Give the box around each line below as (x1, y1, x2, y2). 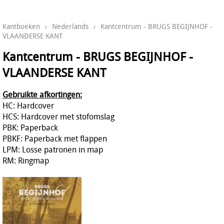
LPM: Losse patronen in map (2, 143, 103, 155)
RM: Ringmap (2, 154, 49, 166)
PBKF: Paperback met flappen (2, 132, 107, 144)
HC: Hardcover (2, 99, 54, 111)
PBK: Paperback (2, 121, 58, 133)
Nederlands (52, 21, 88, 31)
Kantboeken (2, 21, 40, 31)
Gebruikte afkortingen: (2, 88, 82, 100)
